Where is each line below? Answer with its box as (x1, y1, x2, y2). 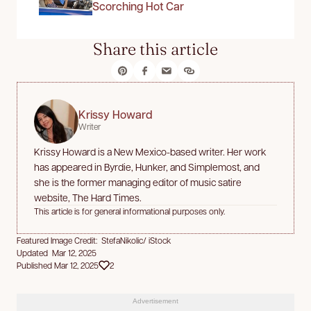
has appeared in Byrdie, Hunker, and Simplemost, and (34, 160, 260, 173)
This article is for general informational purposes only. (34, 205, 225, 217)
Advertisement (133, 296, 178, 305)
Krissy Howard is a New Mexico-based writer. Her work (34, 144, 266, 158)
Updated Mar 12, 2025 (17, 246, 96, 258)
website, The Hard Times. (34, 190, 142, 203)
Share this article (93, 38, 218, 59)
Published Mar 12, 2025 (17, 259, 99, 271)
